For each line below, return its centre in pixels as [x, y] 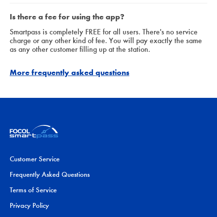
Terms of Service [33, 190]
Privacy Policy [29, 206]
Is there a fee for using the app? [67, 16]
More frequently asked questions [70, 72]
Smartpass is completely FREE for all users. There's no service [104, 31]
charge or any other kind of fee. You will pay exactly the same [106, 40]
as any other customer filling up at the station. [80, 49]
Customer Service [35, 159]
